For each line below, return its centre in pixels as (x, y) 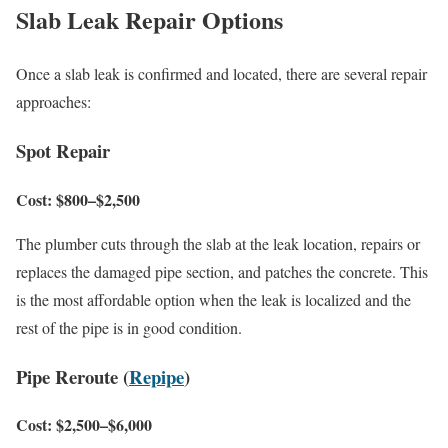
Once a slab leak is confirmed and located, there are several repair (221, 74)
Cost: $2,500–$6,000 (84, 425)
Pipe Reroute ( (72, 376)
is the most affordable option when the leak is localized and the (213, 299)
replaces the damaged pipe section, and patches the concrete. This (222, 271)
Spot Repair (63, 151)
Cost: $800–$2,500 (78, 199)
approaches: (53, 102)
